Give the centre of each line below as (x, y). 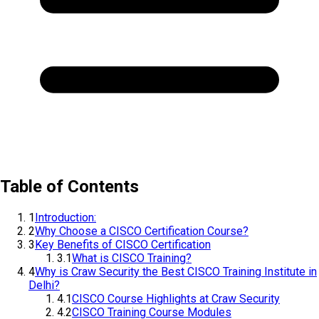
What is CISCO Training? (132, 258)
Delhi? (44, 286)
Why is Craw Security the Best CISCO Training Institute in (176, 272)
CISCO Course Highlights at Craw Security (176, 299)
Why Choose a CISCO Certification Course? (142, 231)
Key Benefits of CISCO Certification (123, 245)
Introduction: (66, 218)
